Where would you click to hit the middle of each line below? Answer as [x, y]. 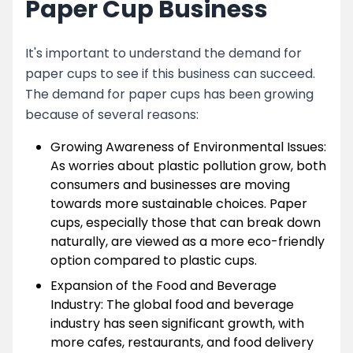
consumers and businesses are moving [170, 185]
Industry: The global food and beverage [172, 305]
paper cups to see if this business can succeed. [170, 74]
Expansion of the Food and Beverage [163, 286]
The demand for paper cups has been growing [169, 94]
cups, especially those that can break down [186, 223]
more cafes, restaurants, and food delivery [182, 342]
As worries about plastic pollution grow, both [188, 166]
